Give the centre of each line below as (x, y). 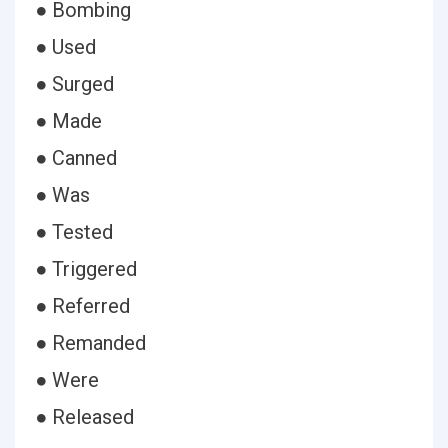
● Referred (82, 306)
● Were (67, 380)
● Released (84, 417)
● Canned (76, 158)
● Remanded (90, 343)
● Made (68, 121)
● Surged (74, 84)
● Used (65, 47)
